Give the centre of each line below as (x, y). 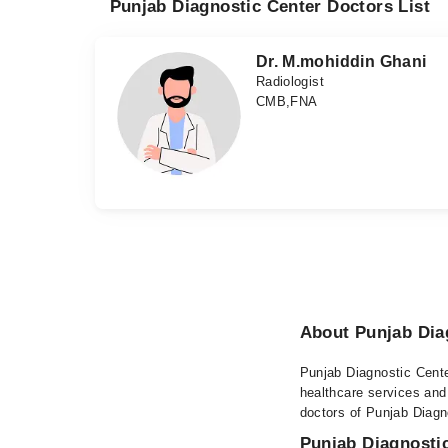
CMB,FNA (286, 101)
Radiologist (290, 81)
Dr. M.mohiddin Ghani (341, 61)
